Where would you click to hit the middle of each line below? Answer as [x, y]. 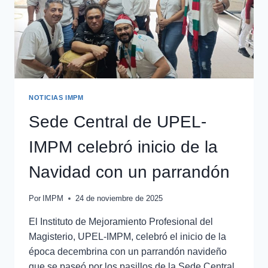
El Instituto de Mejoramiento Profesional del [121, 221]
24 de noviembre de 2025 [119, 198]
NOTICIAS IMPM [56, 97]
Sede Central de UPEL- [118, 121]
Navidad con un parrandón [129, 172]
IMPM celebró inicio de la [123, 147]
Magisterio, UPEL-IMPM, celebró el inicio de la [127, 236]
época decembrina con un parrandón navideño [128, 251]
